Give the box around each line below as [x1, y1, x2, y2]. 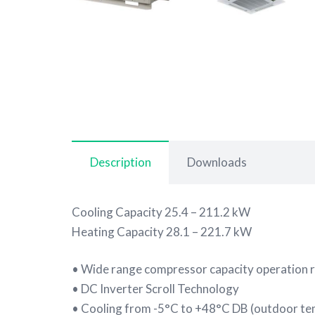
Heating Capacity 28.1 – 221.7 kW [72, 224, 252, 239]
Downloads [186, 155, 247, 170]
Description [89, 155, 151, 170]
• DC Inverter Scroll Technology [72, 281, 239, 297]
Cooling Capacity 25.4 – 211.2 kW [72, 204, 250, 219]
